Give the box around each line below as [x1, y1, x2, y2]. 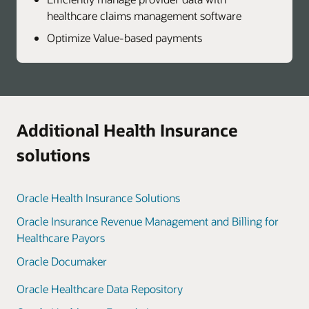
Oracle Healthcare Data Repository [17, 281, 183, 297]
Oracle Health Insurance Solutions [17, 190, 180, 206]
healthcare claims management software [47, 8, 241, 23]
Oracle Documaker [17, 254, 107, 269]
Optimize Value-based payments [47, 30, 202, 46]
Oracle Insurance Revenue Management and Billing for [17, 214, 279, 229]
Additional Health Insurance [17, 119, 238, 141]
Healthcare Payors [17, 230, 105, 246]
